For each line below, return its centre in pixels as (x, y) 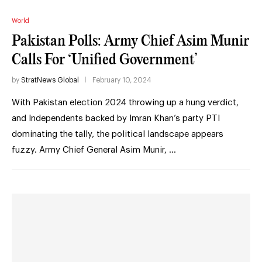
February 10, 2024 (122, 80)
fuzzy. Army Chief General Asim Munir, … (94, 150)
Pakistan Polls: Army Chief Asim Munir (130, 41)
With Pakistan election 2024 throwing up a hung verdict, (125, 102)
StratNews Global (50, 80)
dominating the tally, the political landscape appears (118, 134)
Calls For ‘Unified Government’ (105, 60)
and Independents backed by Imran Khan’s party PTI (116, 118)
